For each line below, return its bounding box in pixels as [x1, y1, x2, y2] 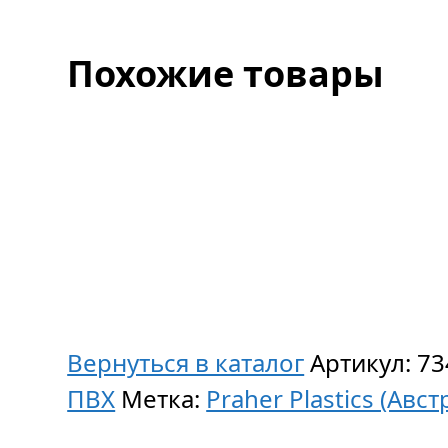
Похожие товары [67, 48, 385, 98]
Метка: [121, 382, 207, 415]
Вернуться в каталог [67, 346, 305, 379]
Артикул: [310, 346, 418, 379]
